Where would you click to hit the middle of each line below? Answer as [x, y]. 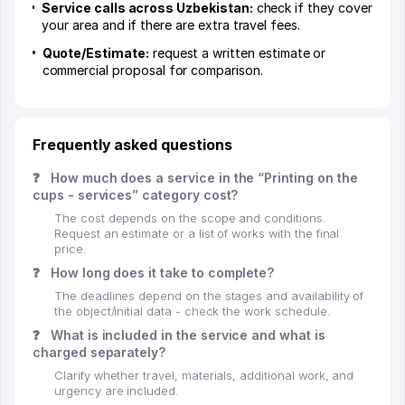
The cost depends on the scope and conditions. [190, 218]
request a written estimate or [237, 52]
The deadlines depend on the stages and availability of [209, 296]
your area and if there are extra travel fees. [171, 24]
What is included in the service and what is [186, 334]
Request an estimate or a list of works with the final [197, 233]
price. [71, 249]
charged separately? [99, 352]
